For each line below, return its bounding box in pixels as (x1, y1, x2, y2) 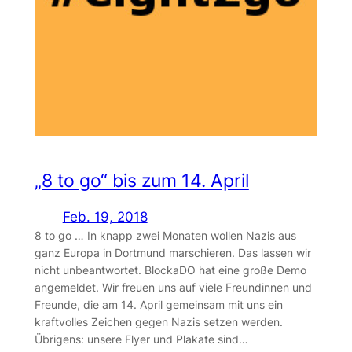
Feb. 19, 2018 (62, 209, 148, 225)
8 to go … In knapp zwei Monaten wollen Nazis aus (34, 229, 296, 243)
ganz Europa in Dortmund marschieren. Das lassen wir (34, 246, 311, 260)
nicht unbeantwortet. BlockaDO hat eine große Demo (34, 263, 306, 277)
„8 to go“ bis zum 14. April (34, 169, 249, 192)
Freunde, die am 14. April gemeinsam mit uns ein (34, 298, 283, 312)
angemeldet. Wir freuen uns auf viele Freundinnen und (34, 280, 312, 295)
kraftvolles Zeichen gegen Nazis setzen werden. (34, 315, 283, 329)
